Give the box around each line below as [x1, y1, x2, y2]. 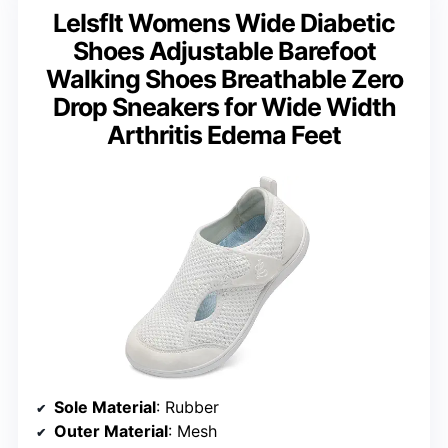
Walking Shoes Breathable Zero [45, 63, 403, 94]
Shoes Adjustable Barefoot [72, 35, 376, 66]
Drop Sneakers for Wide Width [52, 91, 396, 122]
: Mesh [168, 421, 217, 442]
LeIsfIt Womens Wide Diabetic [53, 7, 395, 38]
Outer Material [54, 421, 168, 442]
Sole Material [54, 397, 156, 418]
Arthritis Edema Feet [107, 119, 341, 150]
